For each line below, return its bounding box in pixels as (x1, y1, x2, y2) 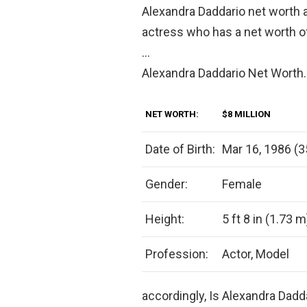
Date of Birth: (145, 141, 215, 156)
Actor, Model (222, 246, 289, 261)
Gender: (145, 176, 188, 191)
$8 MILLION (222, 108, 271, 119)
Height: (145, 211, 184, 226)
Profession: (145, 246, 208, 261)
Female (222, 176, 262, 191)
